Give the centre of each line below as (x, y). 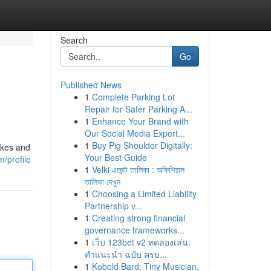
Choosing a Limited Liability (144, 194)
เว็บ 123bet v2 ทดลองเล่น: (141, 242)
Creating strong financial (138, 218)
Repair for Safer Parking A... (138, 109)
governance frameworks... (134, 230)
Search (74, 40)
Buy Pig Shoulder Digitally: (142, 145)
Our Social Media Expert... (135, 133)
